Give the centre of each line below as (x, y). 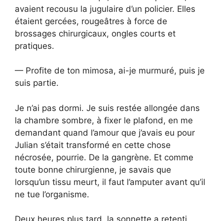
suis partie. (37, 83)
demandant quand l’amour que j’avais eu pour (105, 132)
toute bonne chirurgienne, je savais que (93, 169)
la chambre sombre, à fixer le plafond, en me (104, 120)
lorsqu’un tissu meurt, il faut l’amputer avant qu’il (110, 182)
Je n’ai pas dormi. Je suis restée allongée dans (107, 108)
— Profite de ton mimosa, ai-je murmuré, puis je (110, 71)
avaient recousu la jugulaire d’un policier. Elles (105, 9)
